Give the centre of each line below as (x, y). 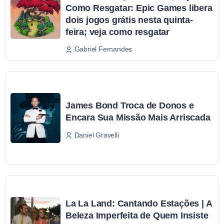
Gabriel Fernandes (103, 49)
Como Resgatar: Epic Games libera (139, 8)
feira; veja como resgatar (118, 32)
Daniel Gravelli (96, 135)
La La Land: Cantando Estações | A (139, 203)
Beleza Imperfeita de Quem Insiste (137, 215)
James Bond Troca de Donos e (130, 106)
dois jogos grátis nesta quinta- (129, 20)
